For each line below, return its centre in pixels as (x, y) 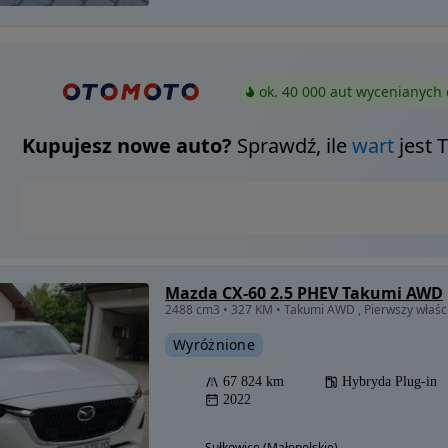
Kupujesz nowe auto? (126, 145)
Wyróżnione (214, 344)
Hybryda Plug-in (389, 381)
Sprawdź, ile (291, 145)
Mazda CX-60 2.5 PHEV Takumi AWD (304, 292)
